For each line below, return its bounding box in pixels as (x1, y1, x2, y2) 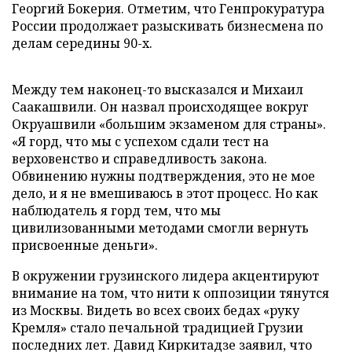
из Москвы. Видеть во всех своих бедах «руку (12, 302, 299, 319)
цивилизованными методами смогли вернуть (12, 219, 309, 236)
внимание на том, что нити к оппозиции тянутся (12, 284, 329, 302)
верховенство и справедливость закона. (12, 150, 267, 167)
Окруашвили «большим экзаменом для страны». (12, 115, 326, 133)
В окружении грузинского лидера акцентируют (12, 267, 319, 284)
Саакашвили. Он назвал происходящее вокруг (12, 98, 309, 115)
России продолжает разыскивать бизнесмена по (12, 17, 323, 35)
